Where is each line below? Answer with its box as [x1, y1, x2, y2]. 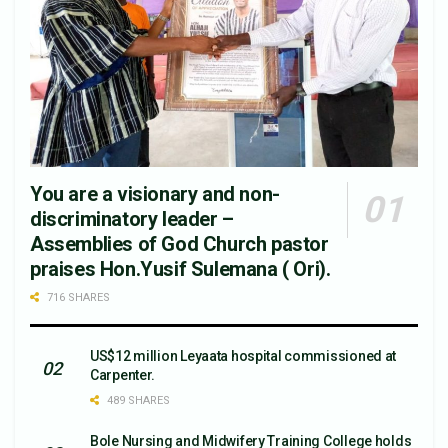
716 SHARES [44, 290, 110, 304]
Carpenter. [90, 366, 156, 383]
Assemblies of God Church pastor [30, 231, 329, 256]
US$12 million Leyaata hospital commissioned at [90, 347, 397, 364]
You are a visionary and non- [30, 181, 280, 206]
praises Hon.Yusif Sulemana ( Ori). [30, 256, 331, 281]
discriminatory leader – [30, 206, 234, 231]
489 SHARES [104, 393, 170, 407]
